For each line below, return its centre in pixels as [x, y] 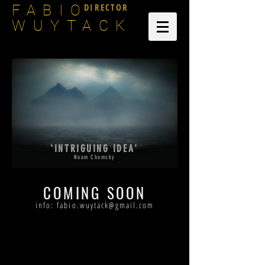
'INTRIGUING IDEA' [94, 148]
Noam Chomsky [94, 157]
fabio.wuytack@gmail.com [106, 205]
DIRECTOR [106, 7]
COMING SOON [95, 193]
